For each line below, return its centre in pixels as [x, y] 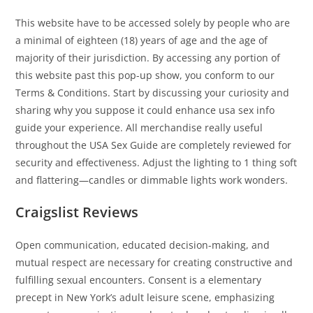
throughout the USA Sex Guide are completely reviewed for [154, 145]
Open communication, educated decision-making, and [143, 245]
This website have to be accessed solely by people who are [153, 23]
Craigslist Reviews [77, 212]
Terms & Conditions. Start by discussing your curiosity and [153, 93]
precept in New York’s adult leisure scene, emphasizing [145, 298]
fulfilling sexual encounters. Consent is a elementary [139, 280]
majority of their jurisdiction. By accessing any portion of [148, 58]
